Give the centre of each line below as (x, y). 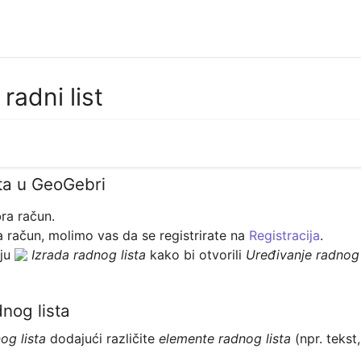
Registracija (285, 235)
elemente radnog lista (227, 339)
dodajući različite (105, 339)
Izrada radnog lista (89, 254)
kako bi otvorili (196, 254)
